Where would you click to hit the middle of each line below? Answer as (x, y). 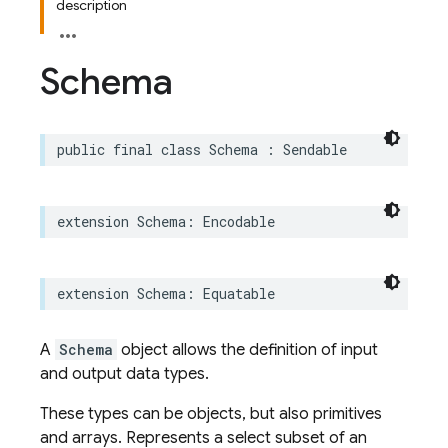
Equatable (239, 293)
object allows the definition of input (247, 350)
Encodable (239, 221)
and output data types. (124, 374)
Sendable (315, 149)
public (81, 149)
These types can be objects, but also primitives (211, 414)
